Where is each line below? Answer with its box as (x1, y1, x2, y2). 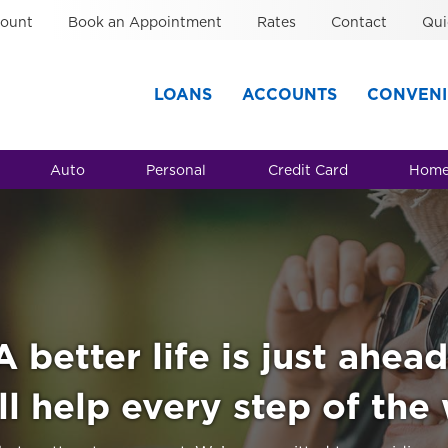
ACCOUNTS (242, 83, 337, 105)
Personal (146, 159, 207, 180)
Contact (330, 11, 387, 32)
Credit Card (267, 159, 348, 180)
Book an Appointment (67, 11, 222, 32)
